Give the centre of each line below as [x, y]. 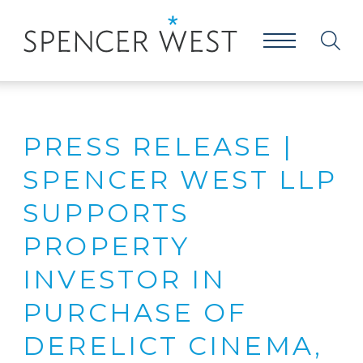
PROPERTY [107, 246]
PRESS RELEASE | [158, 146]
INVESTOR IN [125, 279]
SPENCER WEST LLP [180, 179]
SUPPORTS [107, 213]
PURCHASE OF [135, 312]
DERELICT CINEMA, [173, 346]
